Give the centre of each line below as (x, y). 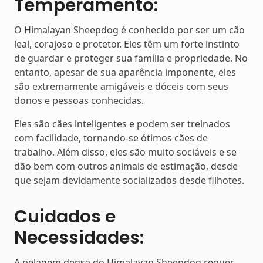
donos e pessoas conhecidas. (79, 101)
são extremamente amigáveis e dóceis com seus (121, 87)
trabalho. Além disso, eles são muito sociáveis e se (125, 152)
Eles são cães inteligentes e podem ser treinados (122, 124)
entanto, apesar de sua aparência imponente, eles (125, 73)
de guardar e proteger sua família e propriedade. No (131, 58)
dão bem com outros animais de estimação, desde (126, 166)
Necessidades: (79, 238)
